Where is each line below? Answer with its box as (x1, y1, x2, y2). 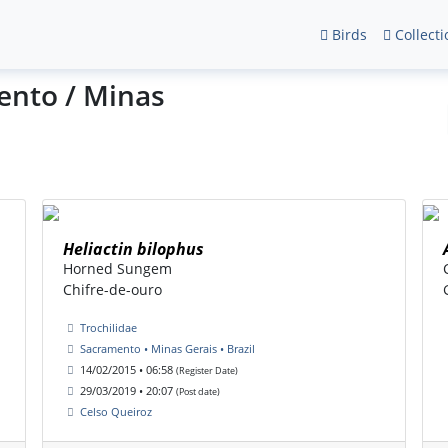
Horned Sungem (63, 259, 172, 279)
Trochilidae (80, 320, 137, 336)
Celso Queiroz (80, 404, 152, 420)
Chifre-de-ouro (63, 280, 162, 300)
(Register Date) (176, 364, 238, 378)
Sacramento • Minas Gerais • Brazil (80, 341, 255, 357)
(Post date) (176, 385, 220, 399)
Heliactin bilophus (63, 238, 204, 261)
